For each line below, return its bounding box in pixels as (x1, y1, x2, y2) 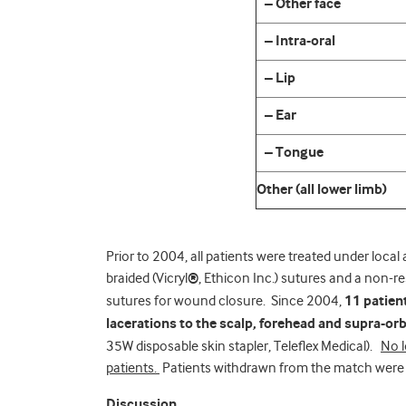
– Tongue (256, 144, 324, 161)
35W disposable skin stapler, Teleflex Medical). (106, 338, 381, 354)
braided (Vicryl (106, 270, 188, 286)
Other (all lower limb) (256, 181, 387, 198)
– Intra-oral (256, 33, 335, 50)
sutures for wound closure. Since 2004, (106, 293, 344, 309)
